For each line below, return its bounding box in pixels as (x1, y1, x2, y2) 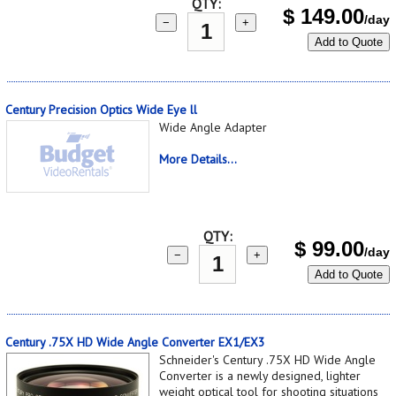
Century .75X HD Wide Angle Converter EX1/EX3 (5, 333, 265, 350)
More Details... (159, 150, 237, 167)
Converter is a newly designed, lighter (159, 367, 361, 384)
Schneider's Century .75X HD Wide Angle (159, 351, 376, 368)
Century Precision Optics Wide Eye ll (5, 101, 197, 118)
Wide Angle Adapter (159, 118, 267, 135)
